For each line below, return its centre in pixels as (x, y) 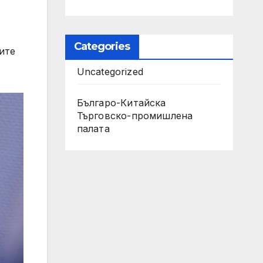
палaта (93, 129)
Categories (102, 46)
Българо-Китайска (121, 103)
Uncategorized (110, 72)
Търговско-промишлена (135, 116)
